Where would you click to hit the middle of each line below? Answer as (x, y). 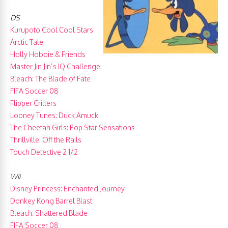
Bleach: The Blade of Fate (50, 79)
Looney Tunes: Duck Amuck (54, 115)
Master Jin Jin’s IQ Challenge (55, 66)
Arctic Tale (27, 42)
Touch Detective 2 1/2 (44, 152)
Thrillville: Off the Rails (46, 140)
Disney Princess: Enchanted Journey (67, 189)
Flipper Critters (33, 103)
